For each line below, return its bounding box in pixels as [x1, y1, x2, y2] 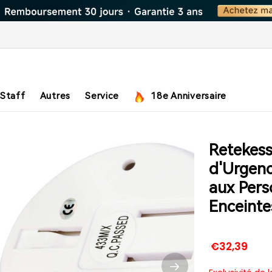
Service [85, 90, 119, 101]
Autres [39, 90, 70, 101]
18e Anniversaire [148, 90, 226, 101]
